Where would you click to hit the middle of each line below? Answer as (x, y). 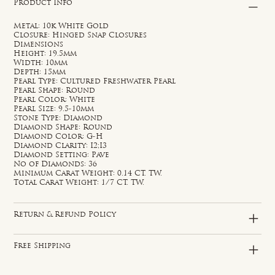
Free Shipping (42, 246)
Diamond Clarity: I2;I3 (60, 146)
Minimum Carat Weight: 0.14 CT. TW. (88, 173)
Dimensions (39, 45)
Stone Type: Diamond (58, 118)
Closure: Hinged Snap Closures (80, 35)
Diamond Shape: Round (63, 127)
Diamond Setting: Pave (62, 155)
